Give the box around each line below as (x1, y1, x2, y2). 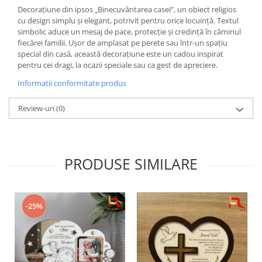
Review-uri (18, 103, 56, 113)
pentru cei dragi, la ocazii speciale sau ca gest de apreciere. (18, 60, 218, 70)
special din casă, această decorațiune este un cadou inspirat (18, 49, 223, 59)
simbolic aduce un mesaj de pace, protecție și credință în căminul (18, 26, 241, 37)
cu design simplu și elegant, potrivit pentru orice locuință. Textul (18, 15, 239, 26)
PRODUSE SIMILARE (64, 154, 198, 174)
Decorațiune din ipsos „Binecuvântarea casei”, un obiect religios (18, 4, 236, 15)
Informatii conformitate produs (18, 78, 126, 88)
